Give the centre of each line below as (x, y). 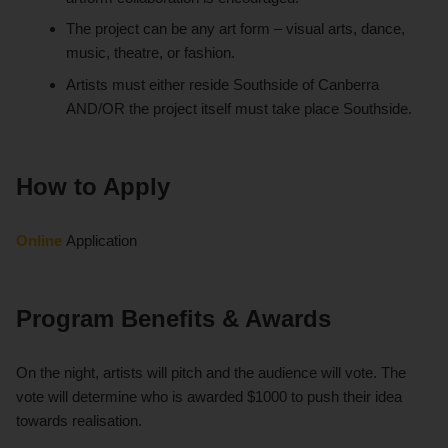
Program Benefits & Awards (173, 318)
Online (41, 240)
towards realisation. (81, 420)
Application (101, 240)
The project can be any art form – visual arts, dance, (236, 29)
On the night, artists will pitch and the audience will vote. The (211, 372)
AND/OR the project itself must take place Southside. (239, 108)
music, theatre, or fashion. (151, 53)
